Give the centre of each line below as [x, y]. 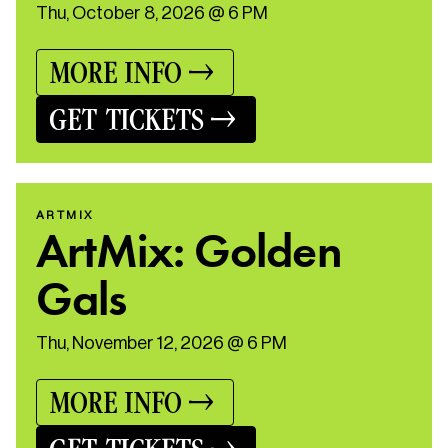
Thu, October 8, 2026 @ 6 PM [152, 12]
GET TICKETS [126, 119]
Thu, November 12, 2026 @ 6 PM [161, 342]
